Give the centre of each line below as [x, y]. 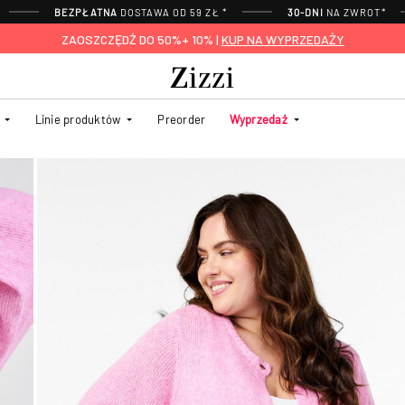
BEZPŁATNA [86, 12]
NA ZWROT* [354, 12]
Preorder [182, 118]
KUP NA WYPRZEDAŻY [283, 39]
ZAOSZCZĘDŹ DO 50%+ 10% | [141, 39]
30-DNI [306, 12]
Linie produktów [78, 118]
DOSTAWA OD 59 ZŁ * [172, 12]
